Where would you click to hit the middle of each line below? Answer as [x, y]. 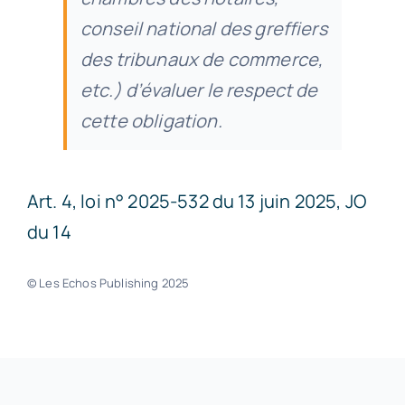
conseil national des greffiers [203, 28]
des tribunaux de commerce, [202, 59]
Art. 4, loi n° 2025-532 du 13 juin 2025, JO [196, 201]
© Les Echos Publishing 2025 [108, 283]
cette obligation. [151, 120]
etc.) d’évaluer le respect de [199, 89]
